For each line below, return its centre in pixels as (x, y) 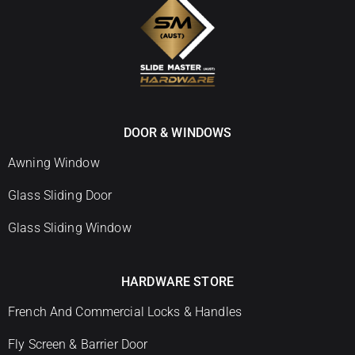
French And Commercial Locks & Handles (125, 312)
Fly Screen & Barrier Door (78, 344)
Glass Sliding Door (60, 195)
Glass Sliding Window (70, 228)
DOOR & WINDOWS (177, 133)
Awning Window (54, 163)
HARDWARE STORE (177, 282)
